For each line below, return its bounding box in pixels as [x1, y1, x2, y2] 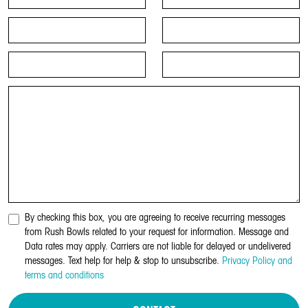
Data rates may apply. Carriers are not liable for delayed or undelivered [25, 242, 291, 252]
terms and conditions [25, 271, 104, 280]
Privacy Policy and [222, 256, 292, 266]
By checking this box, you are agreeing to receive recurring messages [25, 213, 285, 223]
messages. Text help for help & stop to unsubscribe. [25, 256, 222, 266]
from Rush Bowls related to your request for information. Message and [25, 228, 289, 237]
